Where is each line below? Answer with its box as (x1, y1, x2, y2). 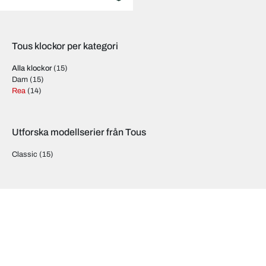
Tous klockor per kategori (12, 41, 118, 51)
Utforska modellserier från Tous (12, 127, 146, 137)
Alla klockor (12, 64, 52, 72)
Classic (12, 150, 37, 159)
